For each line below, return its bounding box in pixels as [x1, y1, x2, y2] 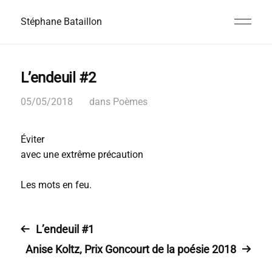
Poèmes [112, 96, 148, 107]
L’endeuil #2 [20, 69, 96, 86]
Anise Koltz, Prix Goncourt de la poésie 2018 [25, 243, 237, 256]
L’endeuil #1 [35, 223, 94, 236]
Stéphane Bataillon [20, 16, 102, 27]
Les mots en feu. [20, 179, 92, 191]
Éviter [20, 134, 44, 145]
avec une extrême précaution [20, 149, 143, 160]
